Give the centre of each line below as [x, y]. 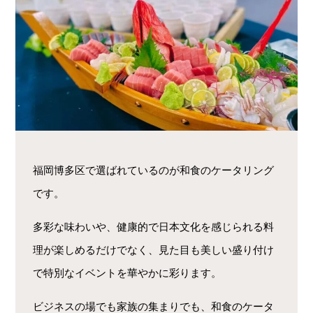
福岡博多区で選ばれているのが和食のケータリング [154, 170]
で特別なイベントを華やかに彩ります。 [128, 272]
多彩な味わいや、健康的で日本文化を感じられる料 [154, 226]
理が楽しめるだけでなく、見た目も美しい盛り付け [154, 249]
